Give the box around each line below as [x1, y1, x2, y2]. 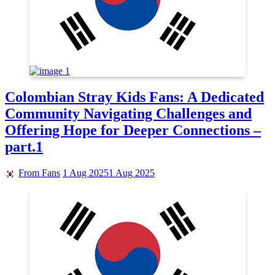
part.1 [5, 139, 43, 155]
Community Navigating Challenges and [5, 106, 252, 122]
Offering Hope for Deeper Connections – [5, 122, 261, 139]
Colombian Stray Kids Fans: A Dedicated [5, 89, 264, 106]
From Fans [18, 168, 60, 179]
